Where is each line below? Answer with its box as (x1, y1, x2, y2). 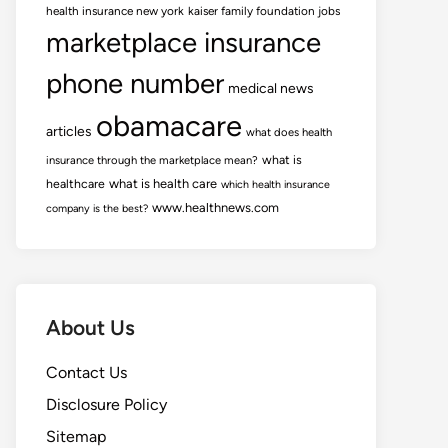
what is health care (109, 176, 217, 191)
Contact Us (46, 363, 127, 382)
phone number (46, 67, 224, 100)
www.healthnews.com (152, 200, 279, 215)
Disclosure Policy (46, 395, 167, 414)
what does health (246, 125, 332, 139)
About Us (46, 315, 135, 340)
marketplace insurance (46, 26, 321, 59)
